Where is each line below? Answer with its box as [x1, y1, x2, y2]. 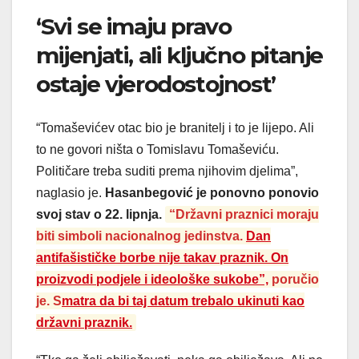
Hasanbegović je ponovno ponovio [105, 185, 319, 200]
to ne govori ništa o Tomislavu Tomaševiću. [36, 142, 279, 156]
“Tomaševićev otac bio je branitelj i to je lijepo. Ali [36, 120, 314, 135]
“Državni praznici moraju [169, 207, 319, 221]
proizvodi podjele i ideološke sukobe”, [36, 272, 268, 286]
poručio [268, 272, 319, 286]
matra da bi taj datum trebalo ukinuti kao [62, 293, 305, 308]
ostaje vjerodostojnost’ [36, 71, 276, 99]
